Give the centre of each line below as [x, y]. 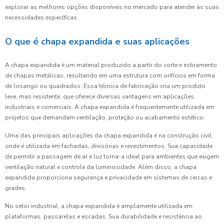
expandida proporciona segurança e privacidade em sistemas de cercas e [108, 178]
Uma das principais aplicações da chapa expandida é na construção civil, [109, 136]
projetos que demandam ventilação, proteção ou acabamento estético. [105, 118]
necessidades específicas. [42, 18]
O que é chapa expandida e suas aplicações [97, 42]
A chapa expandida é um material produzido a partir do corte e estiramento [111, 65]
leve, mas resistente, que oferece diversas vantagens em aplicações [99, 97]
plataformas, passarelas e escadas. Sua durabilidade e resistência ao [103, 217]
